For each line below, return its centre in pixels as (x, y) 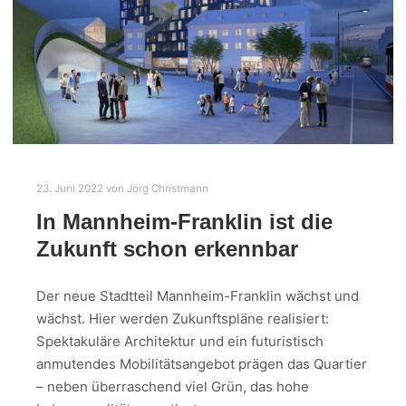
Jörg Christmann (168, 189)
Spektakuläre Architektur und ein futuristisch (180, 342)
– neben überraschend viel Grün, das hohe (173, 387)
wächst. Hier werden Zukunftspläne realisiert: (183, 319)
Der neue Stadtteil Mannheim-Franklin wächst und (198, 296)
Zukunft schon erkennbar (167, 249)
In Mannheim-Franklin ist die (184, 222)
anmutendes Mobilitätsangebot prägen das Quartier (202, 364)
